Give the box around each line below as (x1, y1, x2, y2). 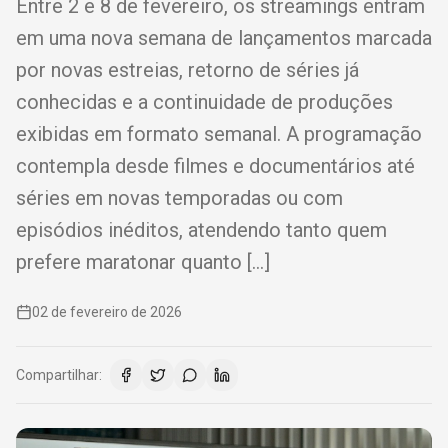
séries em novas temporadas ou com (16, 186, 343, 210)
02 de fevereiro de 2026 (32, 304, 182, 320)
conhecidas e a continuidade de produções (16, 90, 393, 114)
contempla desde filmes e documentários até (16, 154, 415, 178)
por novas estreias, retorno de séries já (16, 58, 359, 82)
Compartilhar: (16, 367, 102, 383)
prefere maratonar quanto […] (16, 250, 270, 274)
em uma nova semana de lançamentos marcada (16, 26, 432, 50)
